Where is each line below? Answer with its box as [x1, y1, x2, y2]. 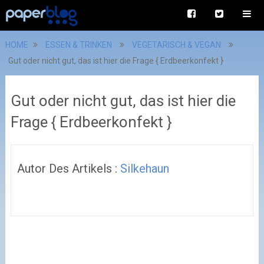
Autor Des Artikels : [16, 161, 120, 176]
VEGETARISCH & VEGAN [131, 40, 221, 49]
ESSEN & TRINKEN [45, 40, 112, 49]
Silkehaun [120, 161, 169, 176]
